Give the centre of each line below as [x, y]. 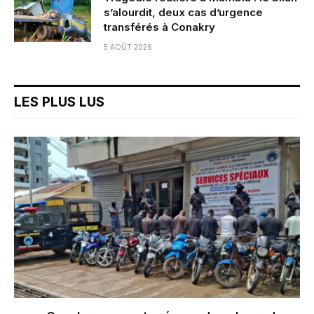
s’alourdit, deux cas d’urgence [183, 13]
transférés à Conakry [159, 27]
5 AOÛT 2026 [128, 47]
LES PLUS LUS [59, 102]
